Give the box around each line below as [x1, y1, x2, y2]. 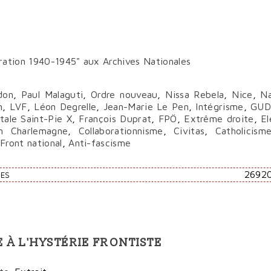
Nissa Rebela [165, 89, 224, 100]
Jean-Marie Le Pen [103, 101, 189, 112]
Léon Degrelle [34, 101, 97, 112]
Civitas [173, 125, 205, 136]
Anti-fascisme [68, 137, 131, 148]
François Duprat [79, 113, 152, 124]
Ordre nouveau [91, 89, 158, 100]
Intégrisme [195, 101, 244, 112]
